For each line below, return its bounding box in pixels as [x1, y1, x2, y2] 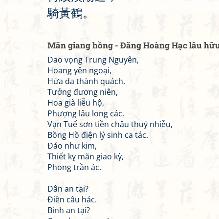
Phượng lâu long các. [47, 108, 124, 119]
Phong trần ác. [47, 162, 101, 173]
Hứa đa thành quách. [47, 76, 125, 87]
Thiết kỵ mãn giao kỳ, [47, 151, 124, 162]
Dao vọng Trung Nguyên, [47, 54, 139, 65]
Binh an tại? [47, 205, 90, 216]
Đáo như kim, [47, 140, 97, 151]
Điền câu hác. [47, 194, 97, 205]
